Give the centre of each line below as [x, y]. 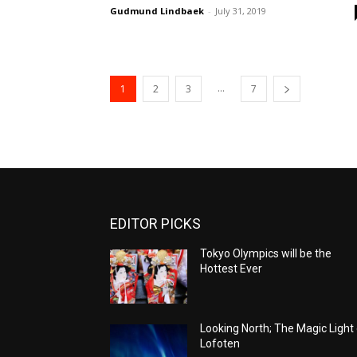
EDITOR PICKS [155, 223]
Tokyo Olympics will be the [266, 253]
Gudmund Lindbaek [157, 10]
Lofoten [220, 343]
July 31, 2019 [241, 10]
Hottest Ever [231, 268]
